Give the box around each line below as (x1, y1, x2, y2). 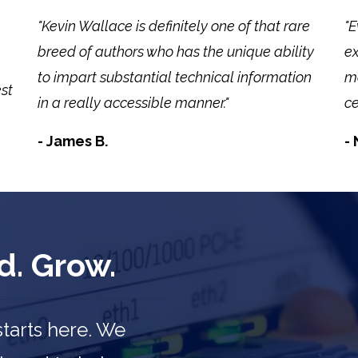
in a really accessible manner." (38, 93, 233, 111)
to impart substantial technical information (38, 68, 312, 86)
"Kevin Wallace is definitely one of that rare (38, 17, 311, 34)
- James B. (38, 132, 109, 149)
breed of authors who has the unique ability (38, 42, 315, 60)
